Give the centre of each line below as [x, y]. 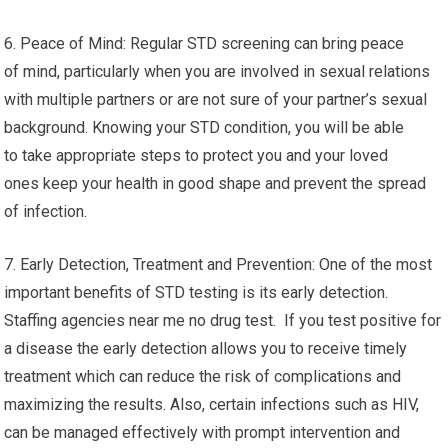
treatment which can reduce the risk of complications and [203, 376]
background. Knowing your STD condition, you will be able [204, 127]
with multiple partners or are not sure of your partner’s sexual [216, 99]
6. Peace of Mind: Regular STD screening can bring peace [204, 43]
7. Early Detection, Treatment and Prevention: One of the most [218, 264]
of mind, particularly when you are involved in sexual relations [217, 71]
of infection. [46, 211]
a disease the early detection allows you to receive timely [206, 348]
